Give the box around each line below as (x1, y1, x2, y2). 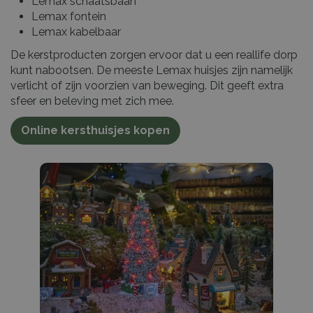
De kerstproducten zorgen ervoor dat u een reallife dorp (10, 48, 298, 61)
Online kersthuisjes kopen (21, 123, 170, 137)
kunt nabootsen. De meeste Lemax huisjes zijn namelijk (10, 63, 293, 77)
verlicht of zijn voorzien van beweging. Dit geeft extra (10, 78, 284, 92)
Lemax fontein (31, 9, 106, 23)
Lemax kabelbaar (31, 24, 121, 38)
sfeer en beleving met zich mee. (10, 94, 177, 108)
